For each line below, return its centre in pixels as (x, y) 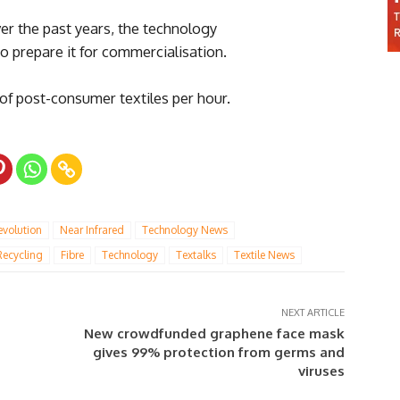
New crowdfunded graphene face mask (214, 334)
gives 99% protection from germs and (218, 353)
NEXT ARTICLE (312, 313)
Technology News (185, 230)
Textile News (264, 255)
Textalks (196, 255)
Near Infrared (92, 230)
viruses (321, 371)
